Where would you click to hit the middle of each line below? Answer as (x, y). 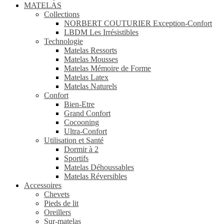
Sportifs (76, 158)
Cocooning (81, 122)
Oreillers (57, 212)
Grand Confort (87, 113)
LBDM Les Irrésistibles (101, 32)
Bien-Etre (79, 104)
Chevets (57, 194)
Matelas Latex (86, 77)
